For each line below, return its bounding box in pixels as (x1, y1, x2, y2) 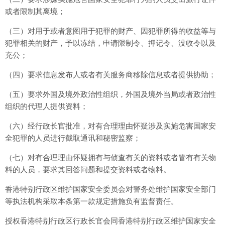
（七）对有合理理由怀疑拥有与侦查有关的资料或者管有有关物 (5, 153, 216, 162)
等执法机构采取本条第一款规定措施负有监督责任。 (5, 197, 178, 205)
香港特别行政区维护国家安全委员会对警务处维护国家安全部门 (5, 185, 216, 193)
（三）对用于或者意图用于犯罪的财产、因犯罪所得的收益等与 (5, 27, 216, 35)
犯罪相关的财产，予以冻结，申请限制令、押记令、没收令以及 (5, 39, 216, 47)
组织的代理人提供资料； (5, 102, 88, 110)
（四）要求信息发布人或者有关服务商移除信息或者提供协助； (5, 70, 216, 79)
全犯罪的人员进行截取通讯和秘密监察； (5, 134, 141, 142)
